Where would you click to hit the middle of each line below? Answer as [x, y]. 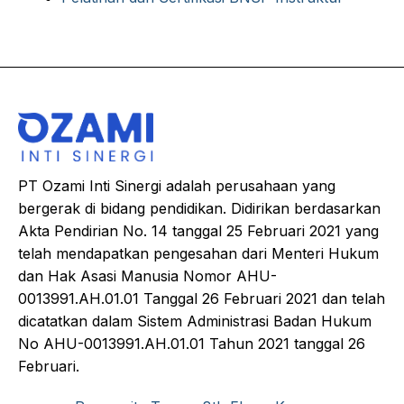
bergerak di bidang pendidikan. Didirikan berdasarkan [199, 209]
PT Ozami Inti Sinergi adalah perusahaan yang [177, 186]
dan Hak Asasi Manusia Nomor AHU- [147, 276]
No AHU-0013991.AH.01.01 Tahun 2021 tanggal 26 [192, 344]
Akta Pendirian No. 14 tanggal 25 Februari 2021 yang [198, 231]
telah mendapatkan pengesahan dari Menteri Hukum [198, 254]
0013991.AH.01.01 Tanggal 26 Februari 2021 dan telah [202, 299]
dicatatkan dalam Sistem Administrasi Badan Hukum [195, 321]
